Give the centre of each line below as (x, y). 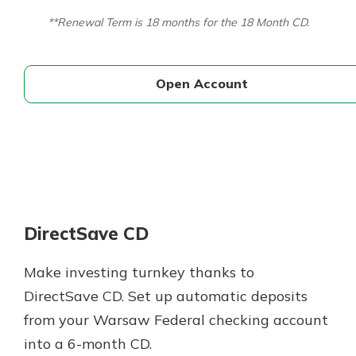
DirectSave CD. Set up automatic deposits (166, 296)
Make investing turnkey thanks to (139, 272)
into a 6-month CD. (88, 343)
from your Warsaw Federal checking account (176, 319)
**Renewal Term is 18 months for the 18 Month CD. (178, 22)
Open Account (202, 84)
